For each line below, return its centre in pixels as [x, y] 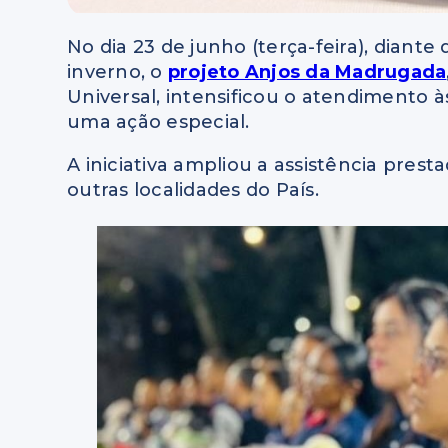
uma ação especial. [158, 121]
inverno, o [117, 71]
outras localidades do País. [193, 189]
